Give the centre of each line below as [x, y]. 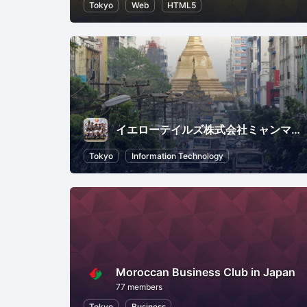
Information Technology [177, 156]
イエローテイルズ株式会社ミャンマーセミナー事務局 [296, 130]
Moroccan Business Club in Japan [206, 272]
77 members [139, 286]
